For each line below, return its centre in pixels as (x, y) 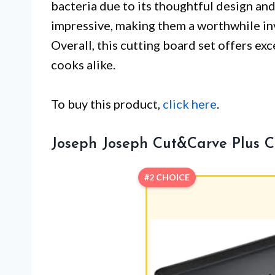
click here (190, 104)
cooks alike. (83, 65)
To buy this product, (107, 104)
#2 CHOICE (167, 177)
